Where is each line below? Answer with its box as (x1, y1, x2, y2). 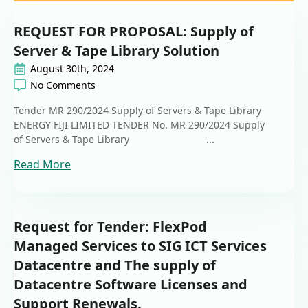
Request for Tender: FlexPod (14, 217, 207, 236)
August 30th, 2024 (30, 62, 114, 76)
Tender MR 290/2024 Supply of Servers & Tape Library (14, 104, 261, 118)
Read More (14, 157, 71, 173)
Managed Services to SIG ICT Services (14, 236, 267, 256)
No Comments (30, 78, 96, 92)
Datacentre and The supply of (14, 256, 216, 275)
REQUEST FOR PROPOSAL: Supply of (14, 22, 254, 41)
